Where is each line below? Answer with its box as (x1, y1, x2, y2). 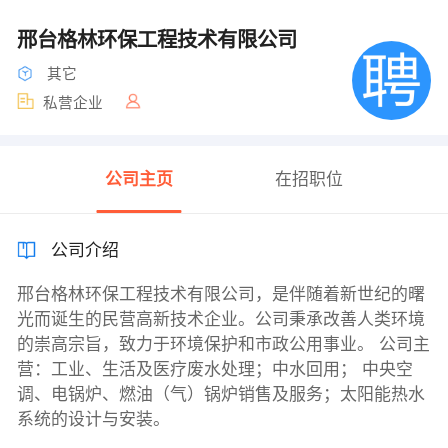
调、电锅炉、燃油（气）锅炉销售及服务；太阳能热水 (16, 385, 425, 405)
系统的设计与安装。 (16, 410, 170, 430)
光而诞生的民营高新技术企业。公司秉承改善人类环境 (16, 310, 425, 330)
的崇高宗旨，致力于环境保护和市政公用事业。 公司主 (16, 335, 430, 355)
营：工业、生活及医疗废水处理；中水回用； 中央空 (16, 360, 413, 380)
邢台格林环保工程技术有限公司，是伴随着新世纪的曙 (16, 285, 425, 305)
